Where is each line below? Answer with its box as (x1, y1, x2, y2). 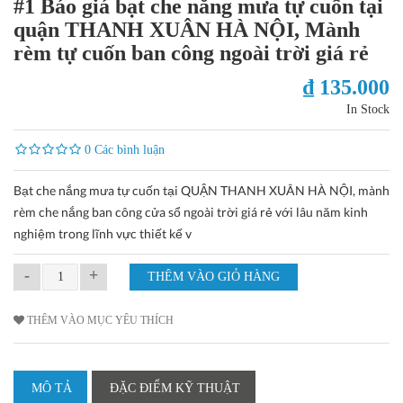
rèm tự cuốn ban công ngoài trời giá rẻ (13, 41, 369, 66)
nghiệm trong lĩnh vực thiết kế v (13, 226, 192, 242)
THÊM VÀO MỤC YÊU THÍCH (27, 314, 174, 327)
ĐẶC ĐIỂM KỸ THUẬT (110, 381, 240, 396)
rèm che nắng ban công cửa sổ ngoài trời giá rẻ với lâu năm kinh (13, 204, 368, 220)
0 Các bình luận (85, 143, 165, 157)
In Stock (346, 103, 390, 117)
